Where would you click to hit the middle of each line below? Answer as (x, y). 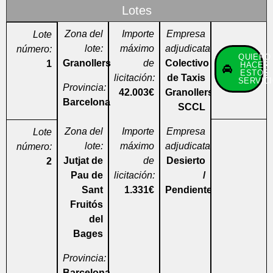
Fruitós (86, 204)
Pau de (87, 175)
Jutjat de (83, 160)
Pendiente (188, 190)
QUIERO (255, 57)
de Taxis (186, 77)
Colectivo (187, 63)
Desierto (186, 160)
